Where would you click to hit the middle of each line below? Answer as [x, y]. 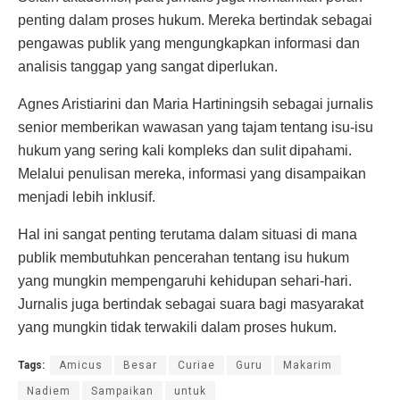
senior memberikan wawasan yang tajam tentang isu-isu [196, 127]
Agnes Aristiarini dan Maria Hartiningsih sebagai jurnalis [196, 104]
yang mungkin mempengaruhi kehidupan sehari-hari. [185, 280]
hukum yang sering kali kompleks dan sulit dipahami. [185, 150]
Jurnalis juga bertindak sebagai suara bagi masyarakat [191, 304]
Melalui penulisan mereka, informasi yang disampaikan [192, 173]
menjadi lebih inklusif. [87, 196]
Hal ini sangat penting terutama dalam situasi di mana [187, 234]
